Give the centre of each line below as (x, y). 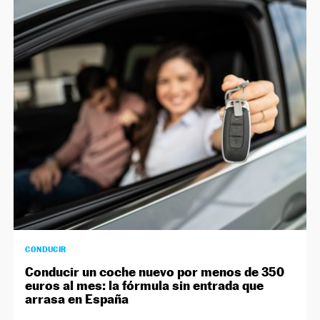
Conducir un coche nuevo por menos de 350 (155, 272)
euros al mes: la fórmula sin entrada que (145, 286)
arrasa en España (77, 299)
